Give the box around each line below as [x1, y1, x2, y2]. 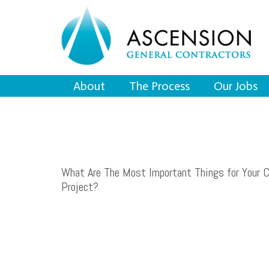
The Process [129, 79, 190, 93]
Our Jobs [214, 79, 258, 93]
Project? [61, 179, 98, 195]
